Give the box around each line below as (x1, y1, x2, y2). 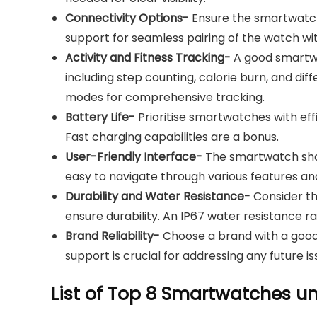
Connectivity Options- (65, 10, 189, 26)
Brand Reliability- (65, 228, 160, 244)
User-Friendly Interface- (65, 149, 202, 165)
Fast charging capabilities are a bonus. (65, 129, 279, 145)
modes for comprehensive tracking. (65, 89, 265, 105)
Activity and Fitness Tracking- (65, 50, 231, 66)
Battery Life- (65, 109, 135, 125)
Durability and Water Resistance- (65, 188, 250, 204)
